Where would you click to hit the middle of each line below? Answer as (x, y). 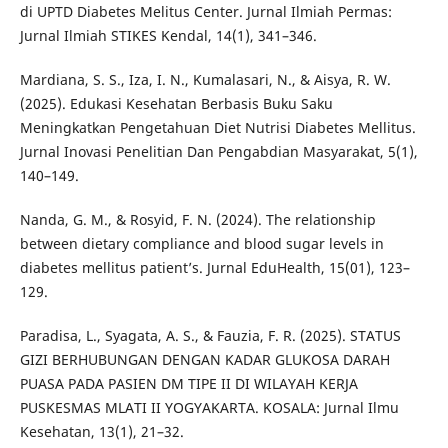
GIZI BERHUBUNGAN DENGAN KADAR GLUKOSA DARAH (204, 360)
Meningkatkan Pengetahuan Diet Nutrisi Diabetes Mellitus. (217, 128)
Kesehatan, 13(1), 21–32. (101, 432)
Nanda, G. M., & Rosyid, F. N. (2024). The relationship (197, 220)
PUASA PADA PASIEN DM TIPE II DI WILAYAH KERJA (188, 384)
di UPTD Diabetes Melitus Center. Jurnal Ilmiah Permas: (205, 12)
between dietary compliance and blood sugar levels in (201, 244)
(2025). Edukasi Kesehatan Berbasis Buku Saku (176, 104)
